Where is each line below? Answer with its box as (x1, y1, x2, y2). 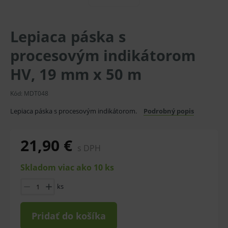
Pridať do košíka (32, 210, 106, 222)
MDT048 (24, 89, 48, 98)
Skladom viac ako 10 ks (20, 162, 114, 173)
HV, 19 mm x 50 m (10, 64, 141, 84)
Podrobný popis (144, 106, 194, 116)
